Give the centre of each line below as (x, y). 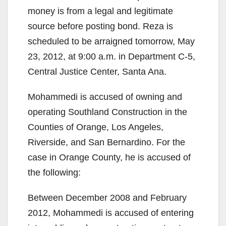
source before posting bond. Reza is (100, 26)
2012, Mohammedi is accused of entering (111, 213)
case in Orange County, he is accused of (109, 157)
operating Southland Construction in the (107, 112)
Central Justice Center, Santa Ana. (97, 71)
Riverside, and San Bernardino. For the (106, 142)
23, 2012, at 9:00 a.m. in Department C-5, (111, 56)
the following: (54, 172)
